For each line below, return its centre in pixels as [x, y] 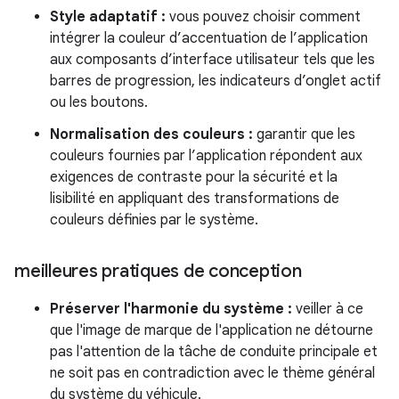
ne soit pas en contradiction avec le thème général [212, 373]
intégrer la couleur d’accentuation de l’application [209, 38]
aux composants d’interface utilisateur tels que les [212, 60]
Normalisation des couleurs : [151, 134]
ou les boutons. [99, 102]
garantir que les [304, 134]
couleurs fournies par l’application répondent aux [206, 156]
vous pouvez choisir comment [263, 17]
